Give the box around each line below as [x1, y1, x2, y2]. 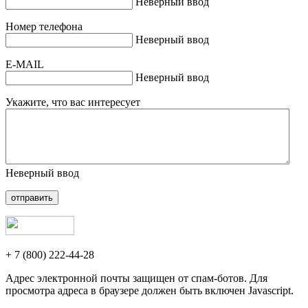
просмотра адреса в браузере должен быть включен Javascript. [5, 284, 294, 296]
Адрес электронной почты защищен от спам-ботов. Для [5, 272, 267, 284]
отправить [11, 192, 53, 203]
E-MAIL [5, 58, 44, 70]
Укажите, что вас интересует [5, 96, 140, 108]
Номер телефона [5, 20, 82, 32]
